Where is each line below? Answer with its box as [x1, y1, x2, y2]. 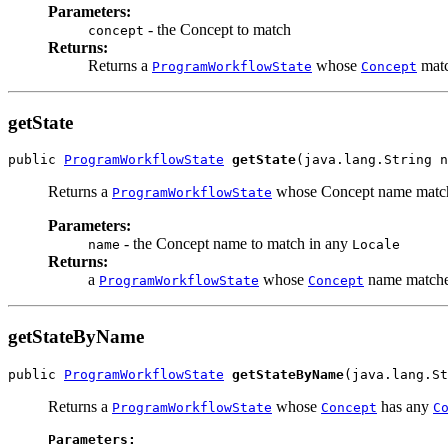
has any [377, 397, 433, 415]
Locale [352, 237, 400, 253]
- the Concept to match [144, 20, 291, 38]
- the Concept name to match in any [120, 235, 352, 253]
